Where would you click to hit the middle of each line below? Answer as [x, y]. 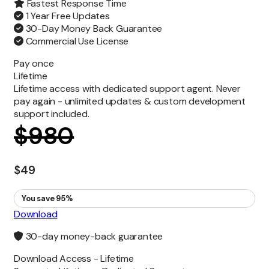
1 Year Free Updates [66, 16]
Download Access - [57, 258]
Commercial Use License [76, 41]
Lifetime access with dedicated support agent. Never [127, 89]
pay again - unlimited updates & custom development [130, 101]
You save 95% [47, 198]
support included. [52, 114]
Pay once [34, 64]
